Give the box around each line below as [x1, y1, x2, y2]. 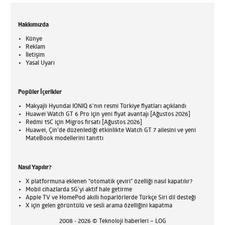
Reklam [26, 44, 46, 51]
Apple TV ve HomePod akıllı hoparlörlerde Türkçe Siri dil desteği [26, 195, 196, 201]
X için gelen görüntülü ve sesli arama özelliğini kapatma [26, 203, 173, 209]
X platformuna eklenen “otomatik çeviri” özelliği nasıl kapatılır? [26, 179, 193, 185]
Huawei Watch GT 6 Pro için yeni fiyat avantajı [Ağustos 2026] [26, 111, 191, 118]
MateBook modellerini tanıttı [26, 136, 104, 142]
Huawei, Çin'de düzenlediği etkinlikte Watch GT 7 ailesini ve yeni [26, 128, 196, 134]
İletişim [26, 52, 45, 59]
